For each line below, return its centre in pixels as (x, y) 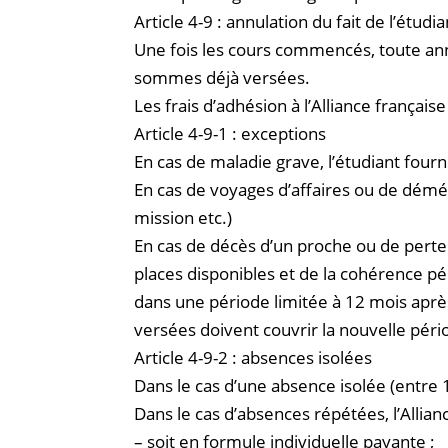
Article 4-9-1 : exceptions (230, 133)
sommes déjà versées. (222, 77)
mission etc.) (183, 217)
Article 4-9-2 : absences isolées (253, 357)
